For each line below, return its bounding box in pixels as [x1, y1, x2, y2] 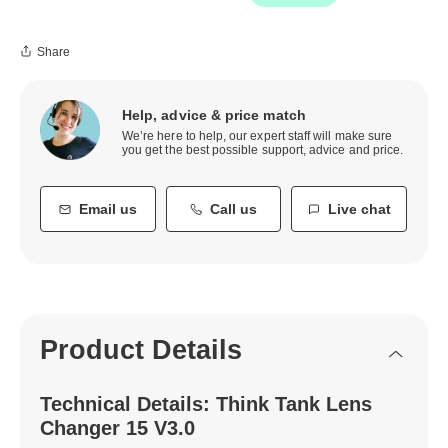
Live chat [327, 200, 391, 217]
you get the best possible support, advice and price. [122, 142, 404, 157]
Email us [78, 200, 137, 217]
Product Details [40, 334, 242, 365]
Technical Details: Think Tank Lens [40, 392, 372, 415]
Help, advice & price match [122, 106, 306, 123]
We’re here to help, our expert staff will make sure [122, 128, 393, 143]
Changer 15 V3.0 [40, 416, 195, 439]
